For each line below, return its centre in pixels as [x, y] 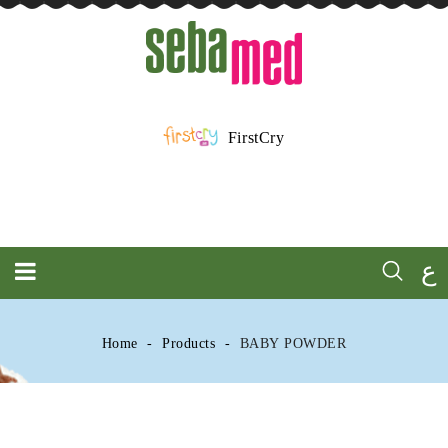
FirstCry [256, 136]
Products [189, 343]
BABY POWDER [293, 343]
